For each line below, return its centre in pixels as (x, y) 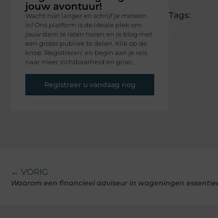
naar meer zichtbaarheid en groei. (80, 62)
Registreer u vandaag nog (90, 84)
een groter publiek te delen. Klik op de (86, 44)
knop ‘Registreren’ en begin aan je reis (86, 53)
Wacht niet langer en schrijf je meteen (86, 16)
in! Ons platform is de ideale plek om (83, 25)
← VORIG (29, 172)
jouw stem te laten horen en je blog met (89, 34)
